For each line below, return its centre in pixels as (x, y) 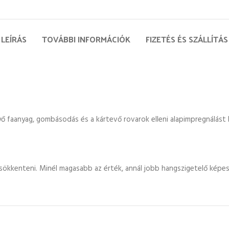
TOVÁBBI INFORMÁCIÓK (86, 39)
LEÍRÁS (14, 39)
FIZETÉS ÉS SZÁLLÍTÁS (187, 39)
